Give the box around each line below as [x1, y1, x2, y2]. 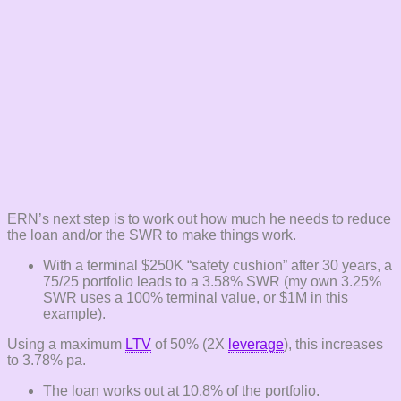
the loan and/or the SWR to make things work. [7, 227, 296, 243]
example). [43, 306, 106, 322]
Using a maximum [7, 337, 125, 353]
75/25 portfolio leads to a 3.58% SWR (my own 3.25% [43, 274, 381, 290]
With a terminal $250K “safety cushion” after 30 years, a [43, 258, 392, 274]
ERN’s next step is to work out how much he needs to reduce [7, 211, 391, 227]
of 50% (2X [151, 337, 228, 353]
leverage [228, 337, 284, 353]
